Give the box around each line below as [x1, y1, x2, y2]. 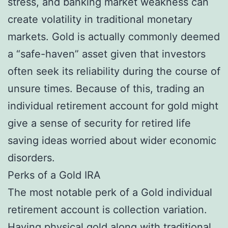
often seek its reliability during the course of [8, 65, 220, 77]
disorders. [8, 151, 55, 164]
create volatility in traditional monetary [8, 13, 192, 25]
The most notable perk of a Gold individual [8, 186, 212, 198]
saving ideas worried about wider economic [8, 134, 216, 147]
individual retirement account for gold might [8, 99, 218, 112]
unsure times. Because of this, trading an [8, 82, 205, 95]
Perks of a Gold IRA [8, 168, 101, 181]
